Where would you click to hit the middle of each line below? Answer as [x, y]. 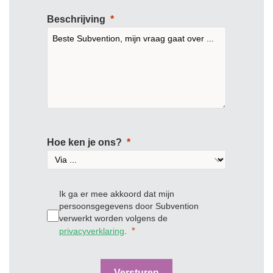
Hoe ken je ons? [84, 143]
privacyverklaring [92, 231]
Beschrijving [76, 19]
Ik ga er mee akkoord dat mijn [117, 194]
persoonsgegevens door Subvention [129, 206]
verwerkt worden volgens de [113, 218]
